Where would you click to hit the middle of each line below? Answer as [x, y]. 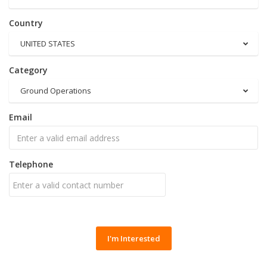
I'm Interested [133, 238]
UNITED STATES [48, 44]
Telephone [31, 164]
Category [28, 70]
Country [26, 23]
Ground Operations [56, 91]
